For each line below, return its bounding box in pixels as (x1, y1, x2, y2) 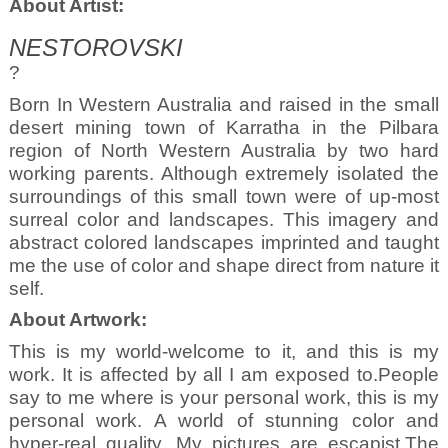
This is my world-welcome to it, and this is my (8, 341, 440, 363)
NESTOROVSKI (8, 34, 183, 62)
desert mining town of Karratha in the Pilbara (8, 116, 440, 138)
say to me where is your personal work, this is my (8, 387, 440, 409)
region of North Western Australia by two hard (8, 139, 440, 161)
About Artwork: (8, 309, 147, 331)
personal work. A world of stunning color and (8, 410, 440, 432)
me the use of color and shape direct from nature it (8, 254, 440, 276)
